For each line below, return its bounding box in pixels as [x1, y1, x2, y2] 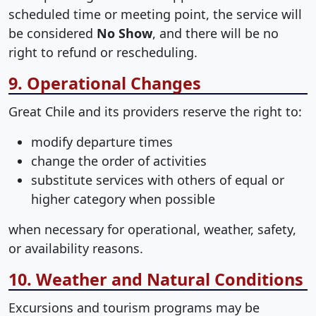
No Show [97, 25, 152, 42]
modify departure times [31, 133, 173, 151]
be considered [8, 25, 97, 42]
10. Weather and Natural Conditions [8, 268, 303, 291]
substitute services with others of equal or [31, 171, 284, 189]
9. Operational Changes [8, 72, 201, 95]
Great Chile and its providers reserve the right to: [8, 103, 302, 121]
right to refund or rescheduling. [8, 44, 197, 61]
